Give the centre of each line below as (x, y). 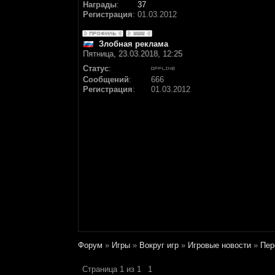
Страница (101, 269)
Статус (96, 68)
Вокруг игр (159, 245)
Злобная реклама (134, 44)
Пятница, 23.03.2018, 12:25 (133, 54)
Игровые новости (219, 245)
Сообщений (106, 79)
